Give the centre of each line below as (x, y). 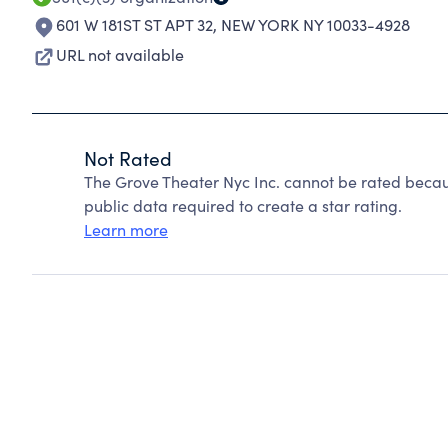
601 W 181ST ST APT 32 (134, 24)
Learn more (126, 229)
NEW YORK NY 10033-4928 (315, 24)
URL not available (120, 54)
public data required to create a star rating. (243, 205)
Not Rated (128, 158)
